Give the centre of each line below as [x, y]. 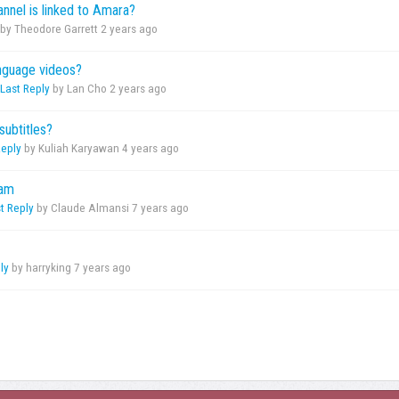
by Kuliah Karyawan [72, 149]
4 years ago [151, 149]
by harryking [41, 268]
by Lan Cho [80, 89]
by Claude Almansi [83, 208]
